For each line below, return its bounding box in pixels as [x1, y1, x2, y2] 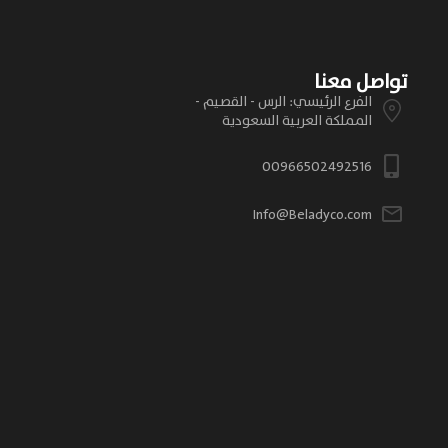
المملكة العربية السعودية [221, 109, 372, 132]
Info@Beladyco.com [252, 202, 372, 226]
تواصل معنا [313, 65, 407, 98]
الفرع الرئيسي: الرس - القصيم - [194, 90, 372, 113]
